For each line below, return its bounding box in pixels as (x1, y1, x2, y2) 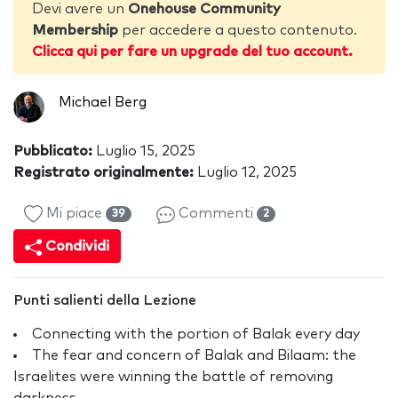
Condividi (42, 239, 110, 254)
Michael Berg (59, 95, 147, 110)
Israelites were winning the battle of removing (13, 370, 333, 385)
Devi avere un (32, 2, 128, 17)
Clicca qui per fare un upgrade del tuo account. (32, 44, 353, 60)
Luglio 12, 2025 (194, 165, 297, 180)
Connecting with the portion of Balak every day (32, 327, 360, 342)
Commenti (174, 206, 257, 221)
